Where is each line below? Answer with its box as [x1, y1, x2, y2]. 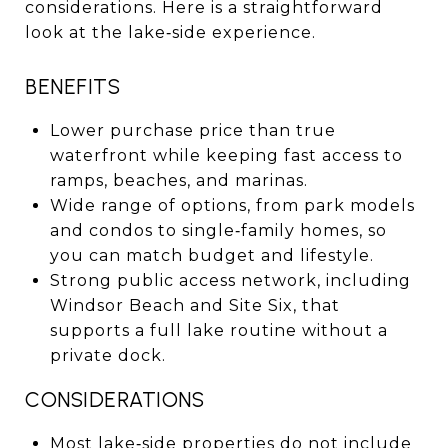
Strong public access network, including [49, 270, 411, 290]
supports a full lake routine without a [49, 320, 388, 340]
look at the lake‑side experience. [25, 22, 316, 42]
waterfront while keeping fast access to [49, 145, 403, 165]
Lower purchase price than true [49, 120, 336, 140]
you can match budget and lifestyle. [49, 245, 374, 265]
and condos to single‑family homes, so [49, 220, 387, 240]
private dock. [49, 345, 166, 365]
